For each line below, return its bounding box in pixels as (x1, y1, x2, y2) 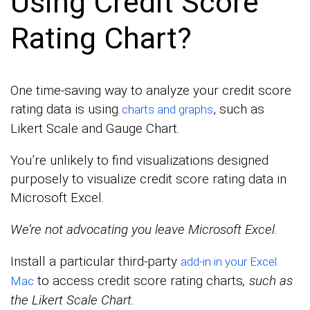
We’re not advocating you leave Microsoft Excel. (10, 221, 281, 238)
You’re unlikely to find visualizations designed (10, 152, 268, 169)
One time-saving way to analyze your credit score (10, 82, 291, 99)
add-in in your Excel (181, 255, 277, 269)
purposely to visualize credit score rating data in (10, 171, 286, 188)
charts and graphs (122, 102, 213, 117)
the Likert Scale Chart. (10, 292, 134, 309)
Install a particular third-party (10, 253, 181, 270)
